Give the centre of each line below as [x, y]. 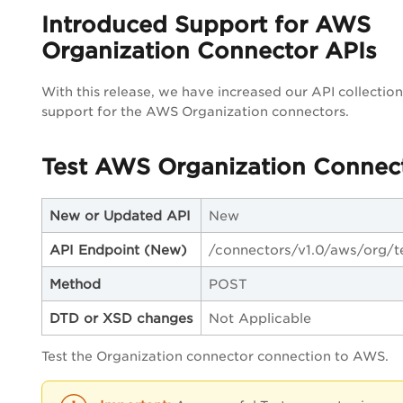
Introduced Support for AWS [206, 25]
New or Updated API [120, 216]
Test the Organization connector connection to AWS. [215, 357]
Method [75, 284]
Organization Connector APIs [209, 51]
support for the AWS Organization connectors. [195, 112]
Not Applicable [260, 318]
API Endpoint [94, 250]
